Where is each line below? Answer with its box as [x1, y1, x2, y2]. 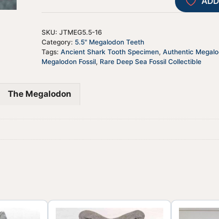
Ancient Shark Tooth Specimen [60, 48, 159, 56]
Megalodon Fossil [41, 58, 96, 66]
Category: [41, 38, 75, 46]
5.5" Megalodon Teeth [74, 38, 144, 46]
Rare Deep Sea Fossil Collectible [99, 58, 201, 66]
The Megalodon [8, 88, 71, 99]
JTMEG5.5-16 [59, 28, 102, 37]
